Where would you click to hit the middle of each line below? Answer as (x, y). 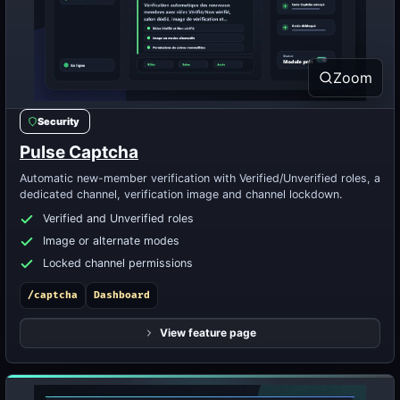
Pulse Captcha (79, 152)
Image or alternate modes (111, 241)
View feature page (208, 333)
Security (58, 121)
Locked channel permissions (118, 263)
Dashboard (122, 295)
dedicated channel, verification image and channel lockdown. (181, 194)
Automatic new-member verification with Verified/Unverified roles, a (200, 178)
